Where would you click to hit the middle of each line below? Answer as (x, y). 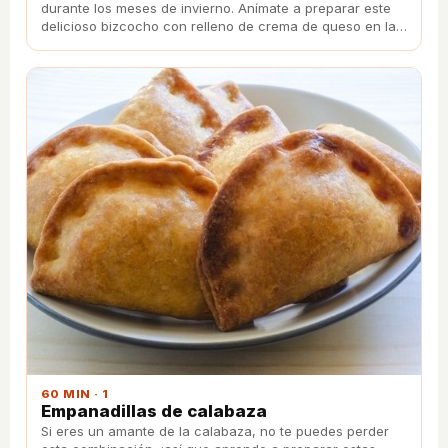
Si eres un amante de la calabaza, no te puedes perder (215, 431)
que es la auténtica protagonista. (144, 43)
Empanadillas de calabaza (154, 411)
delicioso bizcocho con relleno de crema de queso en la (218, 25)
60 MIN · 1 (75, 394)
